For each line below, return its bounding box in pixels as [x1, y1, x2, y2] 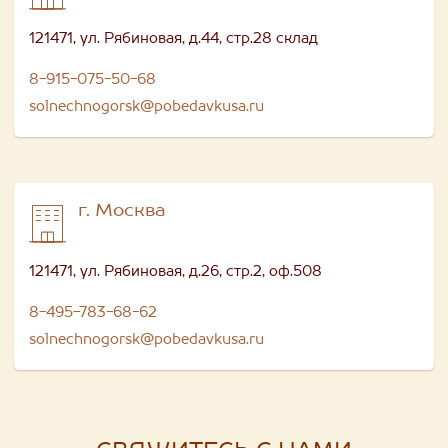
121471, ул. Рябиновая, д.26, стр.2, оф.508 [29, 265, 322, 279]
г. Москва [78, 202, 166, 220]
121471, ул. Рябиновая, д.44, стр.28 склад [29, 32, 318, 46]
